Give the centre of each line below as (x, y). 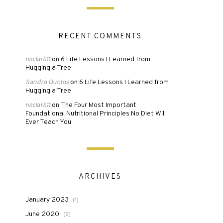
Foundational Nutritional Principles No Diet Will (96, 114)
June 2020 (42, 214)
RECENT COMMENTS (100, 37)
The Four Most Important (99, 105)
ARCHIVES (100, 177)
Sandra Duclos (47, 82)
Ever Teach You (48, 122)
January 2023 (47, 200)
